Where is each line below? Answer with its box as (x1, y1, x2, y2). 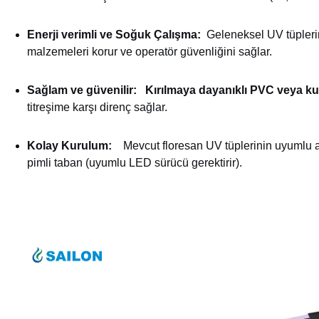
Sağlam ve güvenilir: (27, 83, 137, 96)
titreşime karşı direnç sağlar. (27, 100, 167, 113)
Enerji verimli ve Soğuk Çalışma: (27, 28, 201, 41)
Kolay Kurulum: (27, 139, 112, 152)
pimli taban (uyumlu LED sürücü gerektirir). (27, 156, 242, 169)
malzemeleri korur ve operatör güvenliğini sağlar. (27, 45, 272, 58)
